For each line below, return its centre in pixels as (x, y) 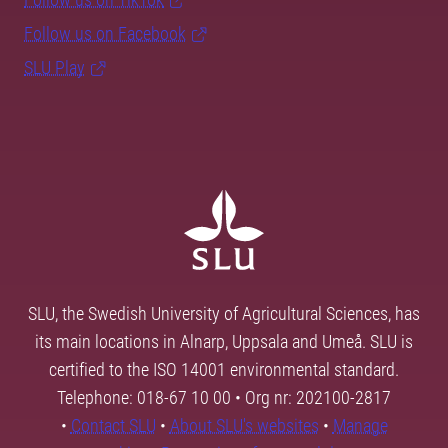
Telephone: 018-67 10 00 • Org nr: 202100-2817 (224, 398)
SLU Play (54, 68)
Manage (360, 426)
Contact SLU (113, 426)
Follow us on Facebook (105, 34)
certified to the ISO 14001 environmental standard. (224, 370)
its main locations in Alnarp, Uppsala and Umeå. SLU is (224, 342)
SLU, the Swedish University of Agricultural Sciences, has (224, 314)
